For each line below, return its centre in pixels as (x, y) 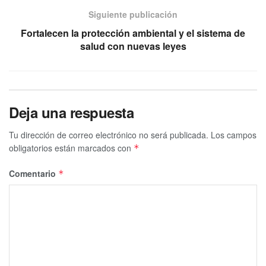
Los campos (234, 134)
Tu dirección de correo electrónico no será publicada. (109, 134)
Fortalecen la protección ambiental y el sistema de (133, 33)
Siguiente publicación (133, 14)
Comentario (34, 173)
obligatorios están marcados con (71, 148)
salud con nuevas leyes (133, 46)
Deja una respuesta (72, 112)
